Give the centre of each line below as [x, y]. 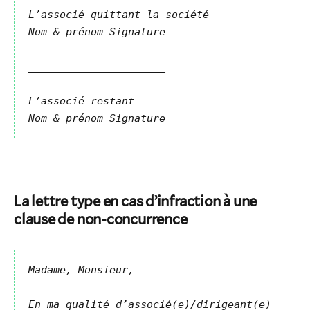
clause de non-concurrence [101, 218]
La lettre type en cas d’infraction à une [136, 200]
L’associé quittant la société [119, 15]
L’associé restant [81, 101]
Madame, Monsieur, [81, 270]
